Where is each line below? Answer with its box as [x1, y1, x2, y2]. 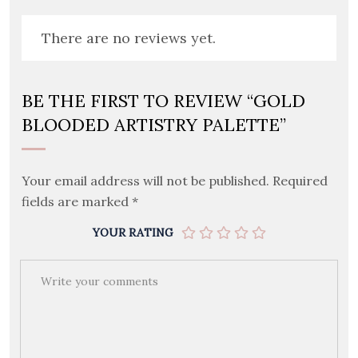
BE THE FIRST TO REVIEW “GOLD [22, 89, 305, 113]
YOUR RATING [92, 225, 173, 240]
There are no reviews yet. [42, 28, 216, 47]
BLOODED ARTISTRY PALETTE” [22, 113, 286, 137]
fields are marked [22, 193, 132, 210]
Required [272, 173, 328, 189]
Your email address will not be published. [22, 173, 269, 189]
